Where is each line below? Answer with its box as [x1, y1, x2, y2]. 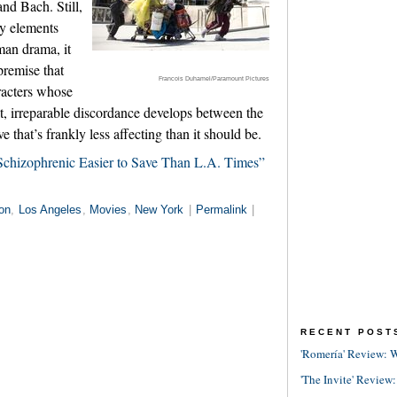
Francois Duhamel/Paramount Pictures [159, 74, 269, 82]
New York [135, 203, 184, 216]
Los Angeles [18, 203, 82, 216]
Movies [90, 203, 128, 216]
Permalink [196, 203, 248, 216]
